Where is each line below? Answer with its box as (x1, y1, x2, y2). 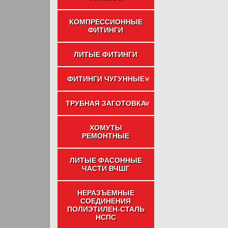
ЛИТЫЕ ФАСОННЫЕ (69, 156, 142, 164)
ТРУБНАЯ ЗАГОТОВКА (65, 99, 146, 107)
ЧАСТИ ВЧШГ (81, 164, 130, 173)
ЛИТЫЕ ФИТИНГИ (74, 50, 137, 59)
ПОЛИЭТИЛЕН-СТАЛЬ (67, 205, 145, 213)
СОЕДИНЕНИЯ (80, 197, 131, 205)
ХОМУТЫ (89, 124, 122, 132)
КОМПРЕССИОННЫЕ (69, 18, 142, 26)
